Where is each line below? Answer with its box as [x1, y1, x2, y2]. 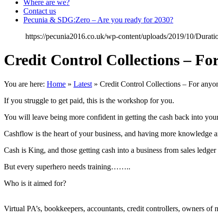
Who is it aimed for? [4, 179, 66, 187]
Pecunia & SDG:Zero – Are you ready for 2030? [23, 16, 173, 24]
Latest [73, 79, 92, 88]
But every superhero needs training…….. [4, 162, 130, 171]
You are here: [4, 79, 47, 88]
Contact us [23, 7, 56, 15]
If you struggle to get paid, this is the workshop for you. [4, 96, 174, 105]
